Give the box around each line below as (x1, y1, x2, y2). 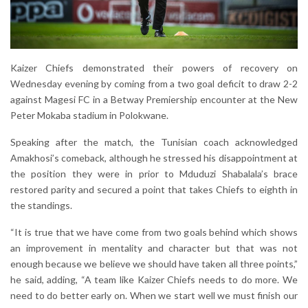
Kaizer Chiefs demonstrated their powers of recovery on (10, 62, 298, 74)
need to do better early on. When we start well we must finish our (10, 289, 298, 302)
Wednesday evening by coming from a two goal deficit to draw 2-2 (10, 78, 298, 90)
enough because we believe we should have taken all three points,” (10, 258, 298, 270)
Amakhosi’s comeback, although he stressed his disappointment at (10, 152, 298, 164)
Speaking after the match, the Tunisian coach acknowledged (10, 136, 298, 148)
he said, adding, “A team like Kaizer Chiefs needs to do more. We (10, 274, 298, 286)
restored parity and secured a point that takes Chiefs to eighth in (10, 184, 298, 196)
